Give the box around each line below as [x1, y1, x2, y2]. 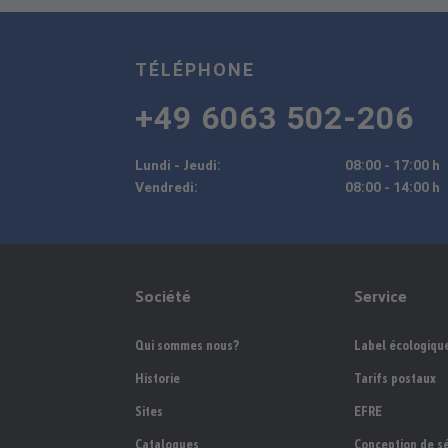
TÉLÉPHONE [135, 59, 256, 80]
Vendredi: [135, 179, 199, 195]
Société [135, 287, 192, 306]
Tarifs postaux [353, 371, 436, 386]
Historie [135, 371, 181, 386]
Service [353, 287, 407, 306]
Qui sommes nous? [135, 338, 240, 353]
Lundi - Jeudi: [135, 157, 222, 173]
